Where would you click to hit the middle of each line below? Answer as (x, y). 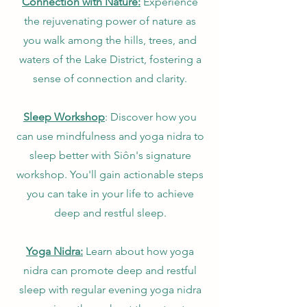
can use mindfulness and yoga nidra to (110, 136)
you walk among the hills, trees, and (110, 40)
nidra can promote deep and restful (110, 270)
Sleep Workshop (64, 117)
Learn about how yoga (138, 251)
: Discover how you (151, 117)
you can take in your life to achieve (110, 194)
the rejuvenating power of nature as (110, 21)
